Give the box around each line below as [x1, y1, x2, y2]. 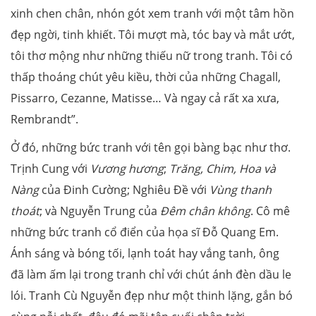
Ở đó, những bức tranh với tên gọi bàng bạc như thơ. [11, 140, 291, 156]
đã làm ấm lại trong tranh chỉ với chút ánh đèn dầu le [11, 267, 291, 283]
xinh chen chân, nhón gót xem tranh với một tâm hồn [11, 6, 294, 22]
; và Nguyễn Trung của [39, 203, 160, 219]
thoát [11, 203, 39, 219]
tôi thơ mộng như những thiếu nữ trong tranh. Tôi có [11, 48, 293, 64]
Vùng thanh [209, 182, 272, 198]
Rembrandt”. [11, 111, 78, 128]
